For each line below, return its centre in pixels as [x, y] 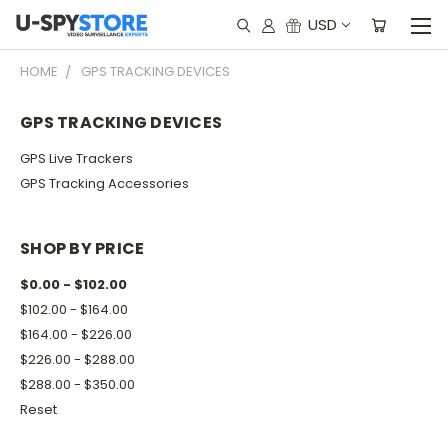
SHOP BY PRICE [82, 248]
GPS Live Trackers [76, 158]
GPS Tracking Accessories [104, 183]
